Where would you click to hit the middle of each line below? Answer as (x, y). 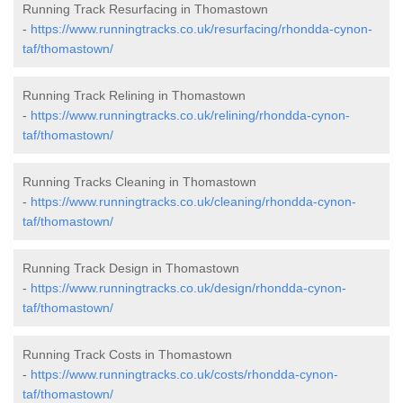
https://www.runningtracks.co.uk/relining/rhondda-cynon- (190, 115)
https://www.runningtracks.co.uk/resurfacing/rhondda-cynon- (201, 28)
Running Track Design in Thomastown (131, 268)
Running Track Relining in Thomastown (134, 95)
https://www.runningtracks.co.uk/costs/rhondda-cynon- (184, 374)
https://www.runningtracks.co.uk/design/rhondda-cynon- (188, 287)
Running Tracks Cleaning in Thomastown (139, 181)
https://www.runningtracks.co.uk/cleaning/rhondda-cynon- (193, 201)
